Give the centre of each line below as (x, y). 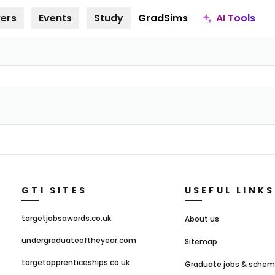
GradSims (163, 18)
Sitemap (201, 242)
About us (202, 219)
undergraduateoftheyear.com (79, 240)
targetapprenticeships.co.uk (76, 262)
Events (55, 18)
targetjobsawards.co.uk (67, 218)
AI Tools (235, 18)
